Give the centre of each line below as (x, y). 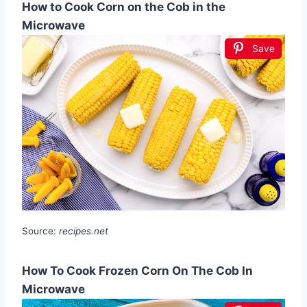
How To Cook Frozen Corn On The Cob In (137, 271)
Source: (40, 231)
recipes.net (84, 231)
